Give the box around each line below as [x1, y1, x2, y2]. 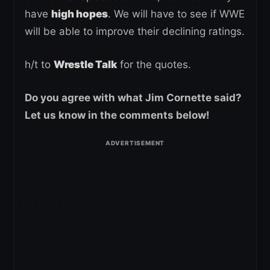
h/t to [25, 58, 54, 71]
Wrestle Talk [54, 58, 117, 71]
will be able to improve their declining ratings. [25, 25, 245, 38]
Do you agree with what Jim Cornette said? [25, 92, 242, 104]
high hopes [51, 8, 108, 20]
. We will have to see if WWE [108, 8, 245, 20]
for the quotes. [117, 58, 191, 71]
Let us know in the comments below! [25, 109, 210, 122]
